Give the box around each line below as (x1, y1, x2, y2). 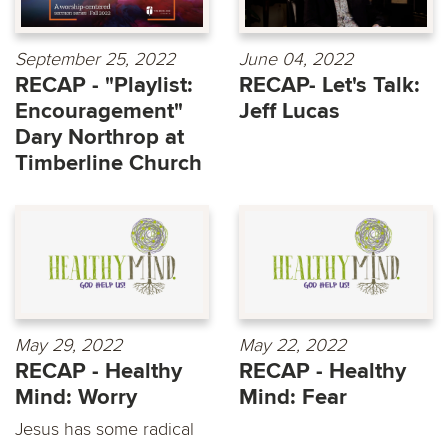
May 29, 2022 (15, 334, 122, 357)
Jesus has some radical (15, 418, 194, 441)
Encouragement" (15, 97, 183, 125)
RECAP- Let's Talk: (239, 71, 420, 99)
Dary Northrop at (15, 123, 184, 151)
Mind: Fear (239, 384, 347, 412)
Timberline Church (15, 149, 202, 177)
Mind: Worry (15, 384, 137, 412)
